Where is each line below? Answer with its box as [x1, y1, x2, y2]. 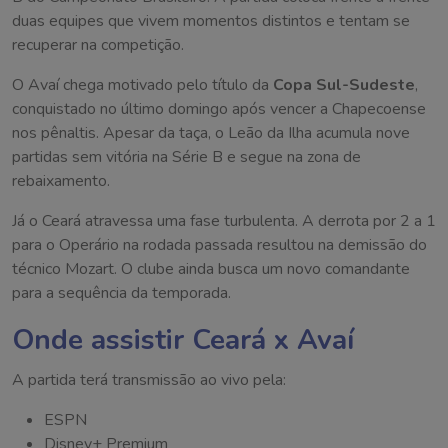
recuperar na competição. [12, 34, 184, 57]
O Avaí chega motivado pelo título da [12, 74, 273, 97]
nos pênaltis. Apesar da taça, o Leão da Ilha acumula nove [12, 122, 410, 145]
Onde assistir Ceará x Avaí [12, 321, 354, 360]
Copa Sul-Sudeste [273, 74, 415, 97]
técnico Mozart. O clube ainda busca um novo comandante [12, 258, 410, 281]
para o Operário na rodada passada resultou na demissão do [12, 234, 427, 257]
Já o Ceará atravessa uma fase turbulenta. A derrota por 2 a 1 [12, 210, 436, 233]
